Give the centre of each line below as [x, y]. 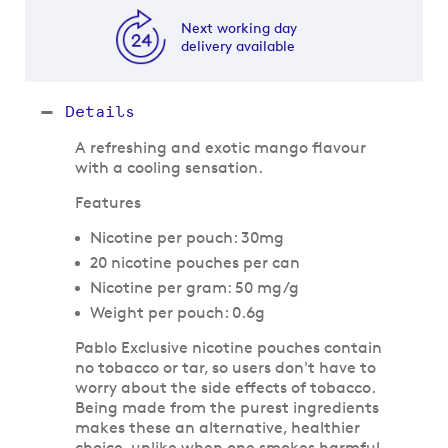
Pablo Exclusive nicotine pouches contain [228, 347]
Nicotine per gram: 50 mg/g [194, 287]
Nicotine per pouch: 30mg [187, 237]
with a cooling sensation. [169, 167]
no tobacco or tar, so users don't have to [225, 367]
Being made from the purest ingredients [227, 407]
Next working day [238, 27]
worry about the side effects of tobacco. [225, 387]
